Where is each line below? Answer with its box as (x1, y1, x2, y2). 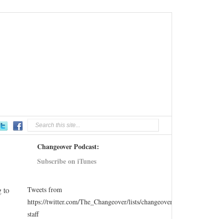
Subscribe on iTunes (37, 156, 96, 166)
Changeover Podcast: (37, 141, 99, 152)
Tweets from (27, 185, 62, 194)
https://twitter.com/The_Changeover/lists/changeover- (27, 197, 175, 206)
